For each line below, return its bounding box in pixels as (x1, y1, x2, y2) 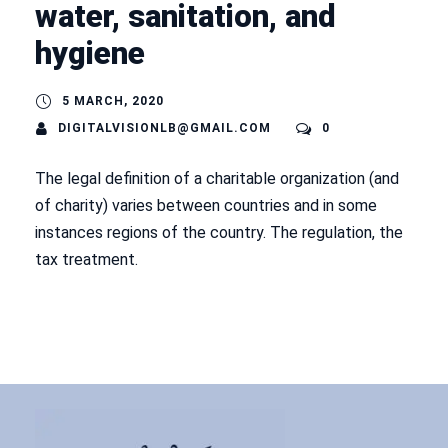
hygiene (35, 35, 145, 73)
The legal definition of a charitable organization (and (35, 169, 399, 189)
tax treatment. (35, 250, 138, 270)
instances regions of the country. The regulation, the (35, 223, 403, 243)
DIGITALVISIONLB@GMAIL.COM (58, 121, 271, 136)
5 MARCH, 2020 (62, 94, 164, 109)
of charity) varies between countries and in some (35, 196, 377, 216)
